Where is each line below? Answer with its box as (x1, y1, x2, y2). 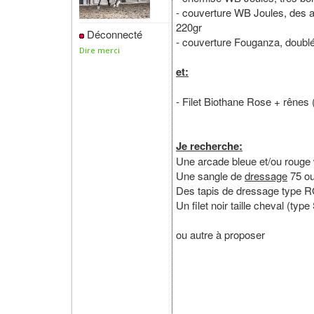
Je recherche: (176, 138, 243, 153)
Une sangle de (176, 168, 245, 183)
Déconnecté (84, 27, 142, 41)
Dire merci (79, 45, 120, 55)
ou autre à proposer (176, 227, 265, 242)
